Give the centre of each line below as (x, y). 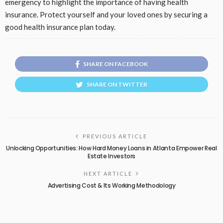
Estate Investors (111, 156)
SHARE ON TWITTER (117, 85)
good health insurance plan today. (60, 27)
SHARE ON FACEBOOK (115, 64)
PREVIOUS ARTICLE (115, 136)
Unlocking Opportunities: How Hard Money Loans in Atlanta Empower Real (111, 148)
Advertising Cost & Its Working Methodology (111, 186)
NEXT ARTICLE (108, 174)
